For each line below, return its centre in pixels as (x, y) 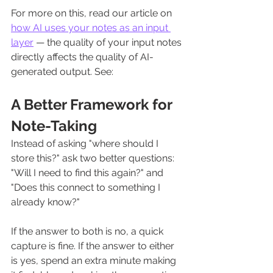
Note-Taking (54, 126)
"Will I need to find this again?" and (88, 173)
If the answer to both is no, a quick (88, 231)
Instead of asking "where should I (86, 144)
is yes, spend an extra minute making (95, 261)
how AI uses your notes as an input (91, 28)
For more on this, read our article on (93, 13)
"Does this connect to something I (87, 187)
